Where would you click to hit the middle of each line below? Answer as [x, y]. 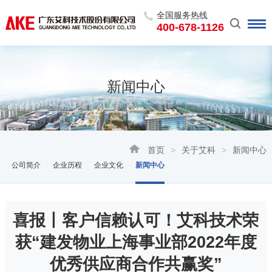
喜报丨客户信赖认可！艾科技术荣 [136, 220]
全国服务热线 [182, 15]
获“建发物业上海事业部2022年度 [136, 242]
